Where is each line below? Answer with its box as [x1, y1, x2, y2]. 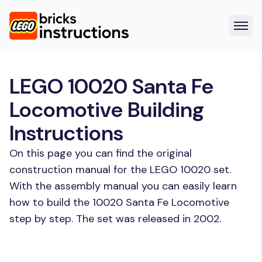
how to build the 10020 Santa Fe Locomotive [9, 195, 229, 209]
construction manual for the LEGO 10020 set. [9, 163, 231, 177]
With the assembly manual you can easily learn [9, 179, 237, 193]
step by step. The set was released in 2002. [9, 212, 221, 226]
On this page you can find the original [9, 146, 192, 160]
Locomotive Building [9, 96, 204, 123]
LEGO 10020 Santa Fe [9, 73, 213, 100]
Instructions [9, 119, 123, 147]
